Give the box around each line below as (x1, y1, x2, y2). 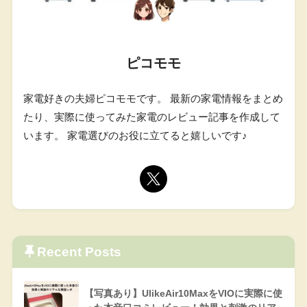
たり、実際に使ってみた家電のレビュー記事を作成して (23, 112, 280, 123)
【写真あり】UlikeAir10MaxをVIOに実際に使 (84, 288, 282, 299)
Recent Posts (36, 245, 121, 260)
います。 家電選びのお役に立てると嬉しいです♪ (23, 130, 247, 142)
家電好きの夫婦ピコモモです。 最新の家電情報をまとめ (23, 93, 283, 105)
